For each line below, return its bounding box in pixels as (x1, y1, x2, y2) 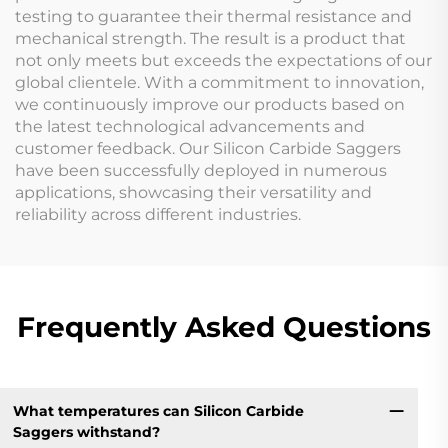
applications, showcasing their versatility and (15, 182, 372, 202)
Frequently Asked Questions (17, 309, 431, 344)
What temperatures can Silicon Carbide (12, 401, 304, 420)
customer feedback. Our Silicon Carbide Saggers (15, 138, 401, 158)
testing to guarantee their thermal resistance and (15, 6, 412, 26)
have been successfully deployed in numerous (15, 160, 387, 180)
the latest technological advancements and (15, 116, 365, 136)
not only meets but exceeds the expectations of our (15, 50, 432, 70)
